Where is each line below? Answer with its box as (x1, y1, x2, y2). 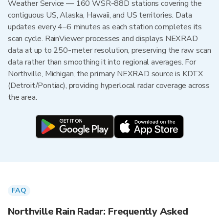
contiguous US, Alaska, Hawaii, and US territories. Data (8, 10, 193, 21)
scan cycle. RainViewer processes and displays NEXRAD (8, 33, 198, 44)
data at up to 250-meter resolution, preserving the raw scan (8, 45, 211, 56)
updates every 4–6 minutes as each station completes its (8, 22, 202, 32)
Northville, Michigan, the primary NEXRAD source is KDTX (8, 68, 204, 79)
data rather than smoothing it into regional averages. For (8, 57, 196, 67)
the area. (8, 92, 37, 103)
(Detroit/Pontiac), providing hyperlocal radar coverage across (8, 80, 210, 91)
